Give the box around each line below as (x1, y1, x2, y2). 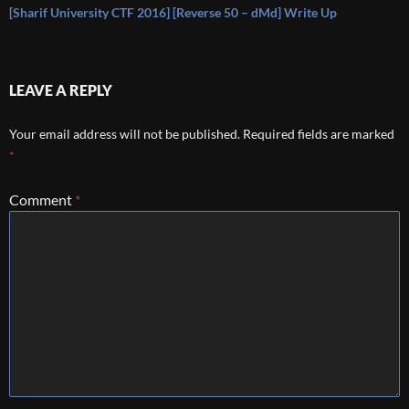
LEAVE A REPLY (9, 81, 112, 99)
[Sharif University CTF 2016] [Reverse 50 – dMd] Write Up (9, 5, 337, 20)
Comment (9, 191, 75, 208)
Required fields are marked (243, 126, 394, 142)
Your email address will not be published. (9, 126, 240, 142)
